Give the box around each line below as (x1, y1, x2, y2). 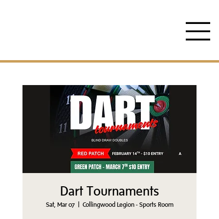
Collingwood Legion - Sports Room (82, 201, 174, 208)
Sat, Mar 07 (45, 201, 75, 208)
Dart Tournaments (60, 184, 159, 198)
